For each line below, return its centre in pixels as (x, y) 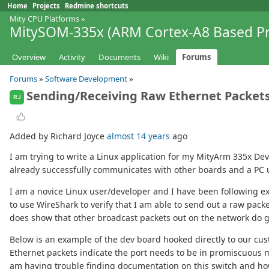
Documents (119, 57)
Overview (29, 57)
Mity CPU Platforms (44, 19)
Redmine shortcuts (97, 6)
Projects (46, 6)
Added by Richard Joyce (58, 136)
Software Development (86, 79)
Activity (72, 57)
